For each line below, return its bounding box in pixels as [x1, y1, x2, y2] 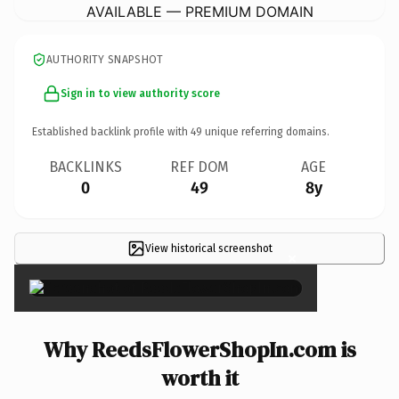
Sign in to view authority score [61, 86, 220, 100]
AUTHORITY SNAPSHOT [46, 53, 164, 66]
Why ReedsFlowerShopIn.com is [43, 334, 356, 364]
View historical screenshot [144, 241, 273, 255]
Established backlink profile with [32, 125, 191, 138]
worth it [160, 362, 239, 393]
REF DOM [170, 158, 229, 175]
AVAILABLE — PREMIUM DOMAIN [85, 2, 313, 20]
